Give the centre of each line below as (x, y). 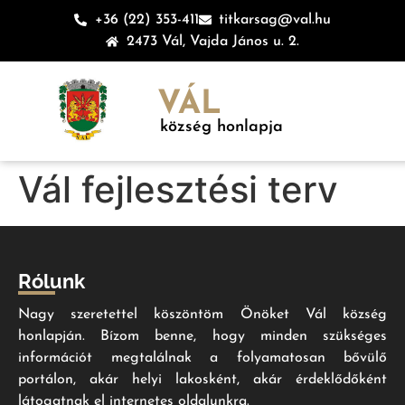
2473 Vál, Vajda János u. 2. (212, 42)
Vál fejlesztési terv (178, 189)
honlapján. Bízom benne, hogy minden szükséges (202, 336)
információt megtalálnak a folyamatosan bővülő (202, 358)
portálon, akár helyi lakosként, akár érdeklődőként (202, 380)
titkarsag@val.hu (275, 20)
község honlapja (222, 127)
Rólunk (52, 281)
